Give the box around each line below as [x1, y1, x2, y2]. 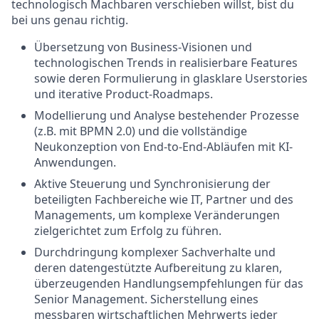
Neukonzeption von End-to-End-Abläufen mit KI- [34, 139, 293, 155]
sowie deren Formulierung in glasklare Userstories [34, 70, 308, 86]
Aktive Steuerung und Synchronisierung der [34, 176, 271, 192]
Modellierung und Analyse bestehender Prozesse [34, 108, 299, 123]
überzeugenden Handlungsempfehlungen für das [34, 276, 303, 291]
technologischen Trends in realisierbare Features [34, 55, 298, 70]
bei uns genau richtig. [11, 12, 128, 28]
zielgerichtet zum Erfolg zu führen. [34, 223, 221, 239]
